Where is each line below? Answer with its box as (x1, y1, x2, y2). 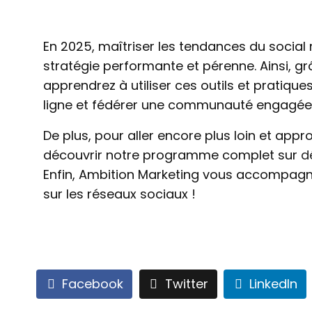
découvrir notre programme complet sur (43, 146, 301, 164)
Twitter (164, 275, 208, 293)
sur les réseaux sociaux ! (43, 185, 196, 203)
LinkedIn (249, 275, 298, 293)
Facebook (62, 275, 123, 293)
